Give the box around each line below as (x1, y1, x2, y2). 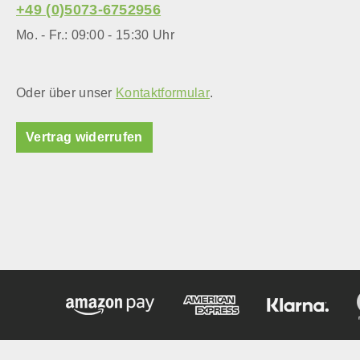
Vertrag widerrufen (26, 130, 143, 144)
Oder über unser (16, 86, 117, 100)
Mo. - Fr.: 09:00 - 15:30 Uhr (16, 28, 174, 42)
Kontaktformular (116, 86, 210, 100)
